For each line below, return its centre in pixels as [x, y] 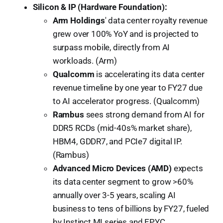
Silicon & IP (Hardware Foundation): [100, 7]
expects [187, 168]
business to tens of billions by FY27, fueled [131, 208]
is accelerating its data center [149, 74]
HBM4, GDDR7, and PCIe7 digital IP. [117, 141]
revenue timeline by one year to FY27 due [127, 87]
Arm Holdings [79, 20]
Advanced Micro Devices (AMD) [112, 168]
